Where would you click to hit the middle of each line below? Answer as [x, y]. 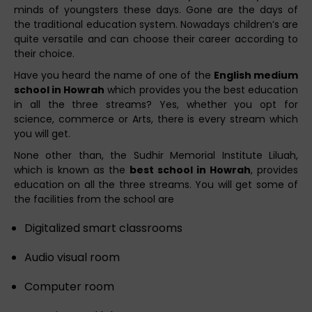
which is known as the [72, 170]
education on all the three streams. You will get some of [156, 184]
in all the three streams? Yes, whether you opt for [156, 104]
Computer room [69, 286]
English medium [256, 75]
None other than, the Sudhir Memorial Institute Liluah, [156, 155]
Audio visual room [72, 257]
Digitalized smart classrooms [103, 228]
